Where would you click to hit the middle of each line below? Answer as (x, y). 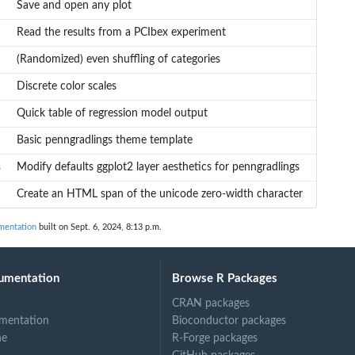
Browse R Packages (225, 278)
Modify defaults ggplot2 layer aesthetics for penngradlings (158, 168)
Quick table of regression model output (112, 114)
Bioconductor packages (229, 321)
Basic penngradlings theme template (104, 141)
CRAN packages (211, 303)
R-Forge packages (215, 338)
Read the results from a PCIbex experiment (121, 33)
